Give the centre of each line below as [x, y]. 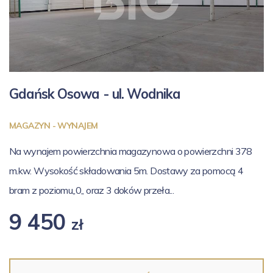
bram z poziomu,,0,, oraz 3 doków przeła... [92, 190]
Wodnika [154, 94]
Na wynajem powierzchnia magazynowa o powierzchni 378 [131, 151]
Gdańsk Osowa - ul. [68, 94]
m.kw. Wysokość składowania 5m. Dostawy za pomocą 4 [126, 171]
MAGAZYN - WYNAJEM [54, 126]
